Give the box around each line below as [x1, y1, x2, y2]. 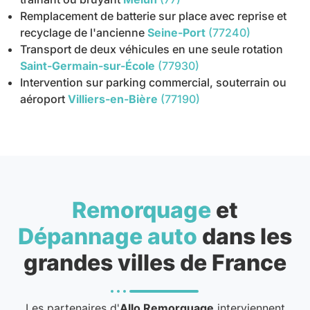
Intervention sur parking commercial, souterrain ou [20, 75, 287, 90]
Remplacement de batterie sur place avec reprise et [20, 9, 287, 24]
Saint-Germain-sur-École [20, 59, 156, 73]
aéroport [20, 92, 66, 107]
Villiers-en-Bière [68, 92, 158, 107]
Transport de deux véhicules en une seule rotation [20, 42, 284, 57]
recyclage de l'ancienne [20, 26, 145, 40]
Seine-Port [147, 26, 206, 40]
